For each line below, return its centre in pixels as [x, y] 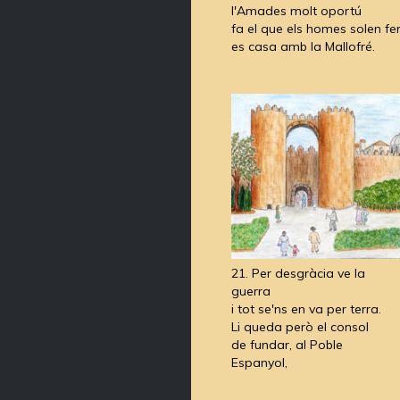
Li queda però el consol [300, 327]
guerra [251, 292]
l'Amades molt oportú [296, 11]
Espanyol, [259, 363]
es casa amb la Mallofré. [303, 47]
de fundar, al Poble [287, 345]
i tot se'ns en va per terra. [306, 309]
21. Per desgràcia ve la [298, 274]
